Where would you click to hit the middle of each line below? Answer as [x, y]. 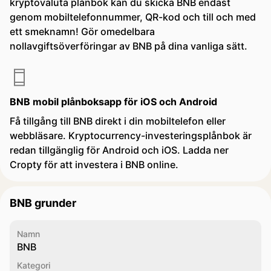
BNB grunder [43, 203]
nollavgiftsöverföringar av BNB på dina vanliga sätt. [129, 46]
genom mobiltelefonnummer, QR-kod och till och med [133, 17]
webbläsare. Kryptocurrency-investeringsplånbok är [131, 135]
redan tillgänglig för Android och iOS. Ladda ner [119, 150]
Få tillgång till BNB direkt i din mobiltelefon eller [118, 121]
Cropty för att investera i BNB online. [94, 165]
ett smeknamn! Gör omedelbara [82, 31]
